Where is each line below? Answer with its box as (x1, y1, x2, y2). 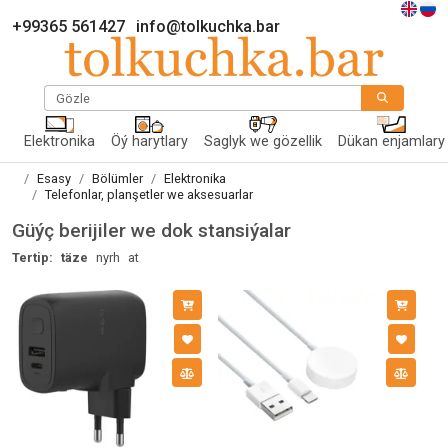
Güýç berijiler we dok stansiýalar (12, 219, 291, 242)
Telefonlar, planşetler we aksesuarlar (45, 187, 253, 202)
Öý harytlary (111, 133, 188, 151)
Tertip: (12, 250, 53, 265)
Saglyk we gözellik (204, 133, 322, 151)
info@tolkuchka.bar (136, 16, 280, 36)
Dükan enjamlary (338, 133, 445, 151)
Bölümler (92, 171, 143, 186)
